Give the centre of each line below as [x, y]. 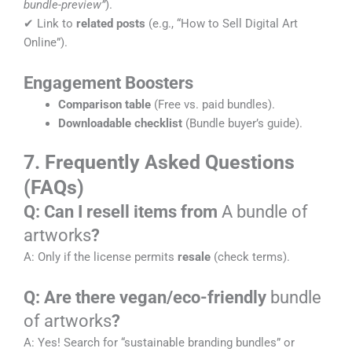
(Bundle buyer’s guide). [242, 124]
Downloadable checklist [120, 124]
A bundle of [265, 211]
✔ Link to [50, 23]
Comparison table [104, 105]
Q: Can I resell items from [123, 211]
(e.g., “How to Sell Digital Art [222, 23]
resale [194, 257]
